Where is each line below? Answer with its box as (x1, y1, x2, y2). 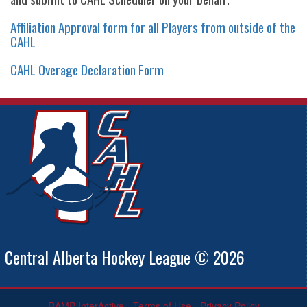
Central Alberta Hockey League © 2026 (5, 245, 245, 270)
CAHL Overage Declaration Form (10, 59, 164, 79)
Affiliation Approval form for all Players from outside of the (10, 16, 295, 37)
